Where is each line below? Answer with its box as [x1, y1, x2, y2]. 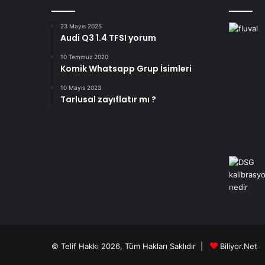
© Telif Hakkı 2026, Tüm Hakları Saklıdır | [51, 241, 210, 251]
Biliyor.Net [220, 241, 257, 251]
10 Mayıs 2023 [60, 84, 101, 92]
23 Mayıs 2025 [60, 22, 102, 30]
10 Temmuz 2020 [60, 53, 108, 61]
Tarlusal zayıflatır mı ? [60, 93, 156, 106]
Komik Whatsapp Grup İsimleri [60, 63, 192, 75]
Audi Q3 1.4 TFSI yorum [60, 32, 156, 44]
